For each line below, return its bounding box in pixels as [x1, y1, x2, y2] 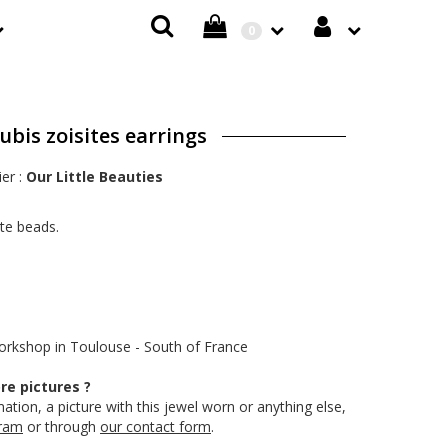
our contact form [100, 417, 211, 436]
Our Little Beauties [26, 167, 163, 186]
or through [23, 417, 100, 436]
